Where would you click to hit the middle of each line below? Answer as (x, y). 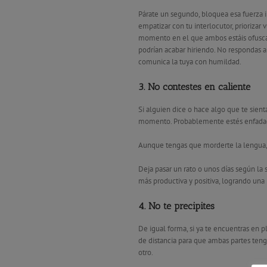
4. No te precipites (176, 206)
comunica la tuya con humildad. (190, 61)
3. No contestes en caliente (194, 86)
